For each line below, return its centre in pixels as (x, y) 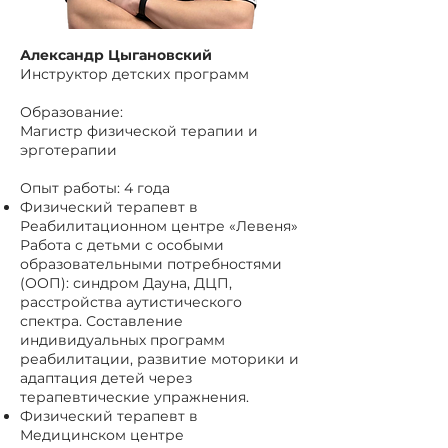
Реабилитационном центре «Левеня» (159, 226)
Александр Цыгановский (116, 55)
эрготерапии (68, 150)
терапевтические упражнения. (134, 397)
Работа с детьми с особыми (122, 245)
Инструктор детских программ (134, 74)
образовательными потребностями (151, 264)
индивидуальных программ (122, 340)
